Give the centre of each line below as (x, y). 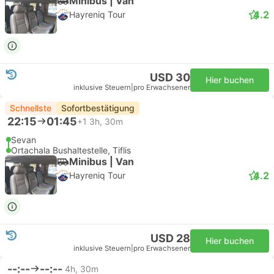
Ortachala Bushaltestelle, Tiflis (71, 150)
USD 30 (170, 77)
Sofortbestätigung (98, 108)
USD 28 (170, 238)
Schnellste (31, 108)
